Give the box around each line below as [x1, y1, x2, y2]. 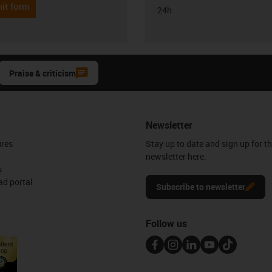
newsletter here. [146, 150, 206, 162]
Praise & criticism [9, 67, 76, 79]
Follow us [146, 216, 187, 230]
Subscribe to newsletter [156, 180, 245, 192]
